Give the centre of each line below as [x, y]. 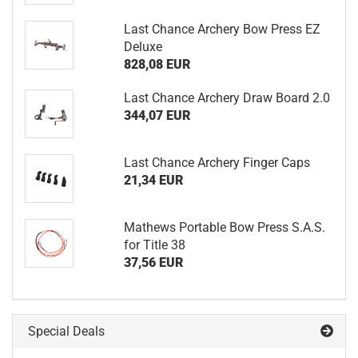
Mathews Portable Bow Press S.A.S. [224, 227]
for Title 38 [154, 245]
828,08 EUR [157, 64]
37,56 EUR [153, 263]
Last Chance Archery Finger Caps [217, 163]
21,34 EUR [153, 180]
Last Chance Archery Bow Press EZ [222, 29]
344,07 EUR [157, 115]
